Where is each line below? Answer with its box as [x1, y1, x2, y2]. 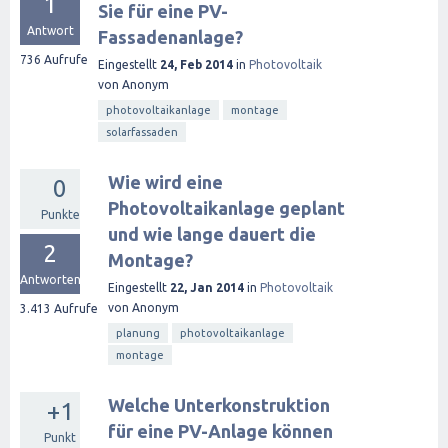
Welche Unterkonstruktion [108, 395, 330, 415]
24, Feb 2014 [160, 58, 233, 71]
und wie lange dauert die [108, 224, 316, 244]
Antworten [20, 273, 81, 286]
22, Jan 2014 [170, 281, 244, 294]
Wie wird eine [108, 172, 223, 192]
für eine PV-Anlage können [108, 421, 333, 441]
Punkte [40, 208, 80, 221]
